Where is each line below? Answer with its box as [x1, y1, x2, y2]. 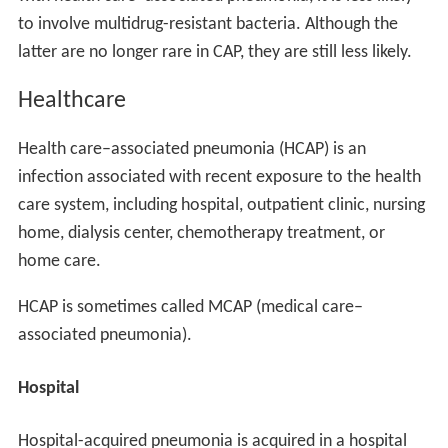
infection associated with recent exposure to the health [17, 167, 421, 187]
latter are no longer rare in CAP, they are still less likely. [17, 43, 412, 63]
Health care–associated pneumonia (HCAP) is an [17, 139, 366, 159]
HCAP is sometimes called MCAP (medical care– [17, 297, 363, 317]
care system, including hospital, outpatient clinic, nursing [17, 195, 425, 215]
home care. [17, 251, 101, 271]
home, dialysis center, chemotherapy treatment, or [17, 223, 385, 243]
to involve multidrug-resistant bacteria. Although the [17, 15, 398, 35]
